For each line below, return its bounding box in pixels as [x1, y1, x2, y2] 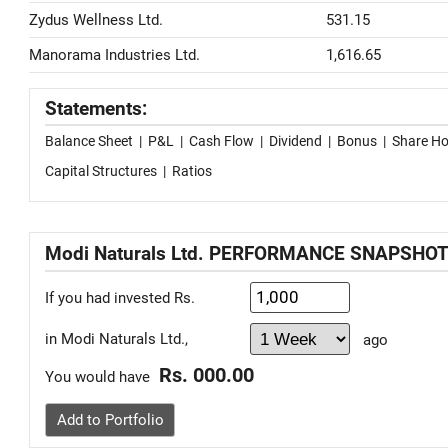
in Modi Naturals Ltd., [45, 330, 188, 348]
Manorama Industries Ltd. [29, 46, 200, 64]
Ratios [172, 163, 212, 179]
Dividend [269, 133, 322, 149]
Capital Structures [45, 163, 157, 179]
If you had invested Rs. [45, 288, 195, 307]
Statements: [45, 98, 147, 120]
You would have [45, 368, 154, 386]
